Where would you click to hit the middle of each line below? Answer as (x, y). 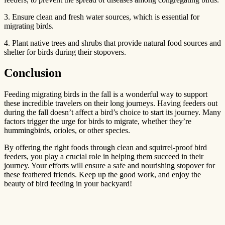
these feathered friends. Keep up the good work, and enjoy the (102, 175)
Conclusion (33, 73)
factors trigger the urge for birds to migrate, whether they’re (98, 122)
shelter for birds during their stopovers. (65, 52)
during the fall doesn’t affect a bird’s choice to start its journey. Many (113, 113)
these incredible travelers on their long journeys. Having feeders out (111, 103)
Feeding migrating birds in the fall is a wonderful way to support (106, 94)
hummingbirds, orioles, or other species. (68, 131)
